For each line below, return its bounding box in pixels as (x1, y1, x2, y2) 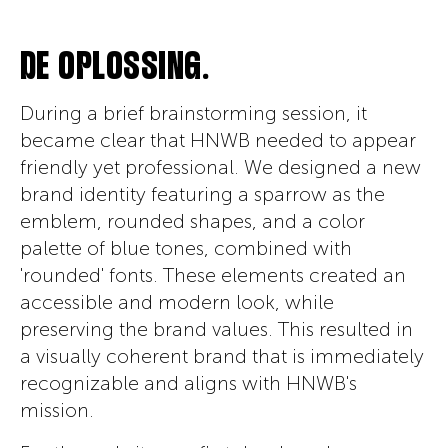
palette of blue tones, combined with (19, 236, 352, 260)
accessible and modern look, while (19, 290, 334, 314)
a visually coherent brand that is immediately (19, 344, 424, 368)
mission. (19, 398, 94, 422)
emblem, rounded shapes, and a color (19, 209, 365, 233)
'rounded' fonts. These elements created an (19, 263, 406, 287)
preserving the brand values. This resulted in (19, 317, 413, 341)
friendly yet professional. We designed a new (19, 155, 421, 179)
